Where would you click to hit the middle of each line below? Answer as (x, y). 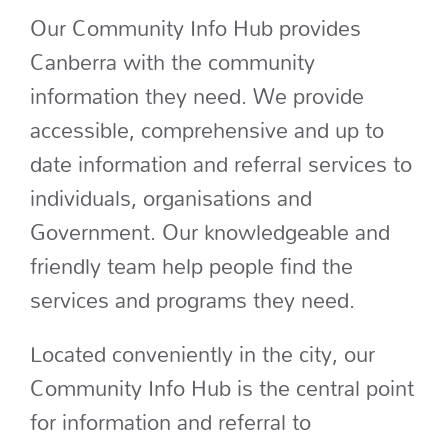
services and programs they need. (192, 299)
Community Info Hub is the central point (221, 387)
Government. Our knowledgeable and (209, 231)
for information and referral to (170, 421)
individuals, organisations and (170, 197)
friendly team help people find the (191, 265)
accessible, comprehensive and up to (206, 129)
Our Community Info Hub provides (195, 27)
